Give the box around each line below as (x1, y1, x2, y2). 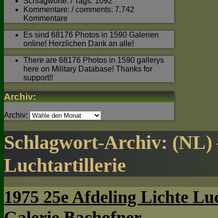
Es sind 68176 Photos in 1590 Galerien (23, 30, 159, 39)
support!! (23, 73, 53, 82)
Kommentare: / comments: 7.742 (23, 5, 134, 14)
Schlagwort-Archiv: (4, 131, 172, 153)
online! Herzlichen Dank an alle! (23, 39, 134, 48)
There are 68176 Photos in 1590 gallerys (23, 55, 164, 64)
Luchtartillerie (4, 154, 126, 176)
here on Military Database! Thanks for (23, 64, 152, 73)
